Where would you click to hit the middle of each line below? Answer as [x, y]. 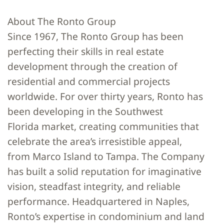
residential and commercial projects [89, 81]
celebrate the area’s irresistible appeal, [95, 141]
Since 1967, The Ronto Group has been [95, 36]
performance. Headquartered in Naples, [98, 201]
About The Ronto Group [62, 21]
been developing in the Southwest [85, 111]
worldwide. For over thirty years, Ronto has [105, 96]
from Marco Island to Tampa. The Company [106, 156]
